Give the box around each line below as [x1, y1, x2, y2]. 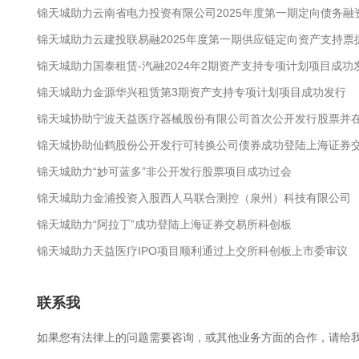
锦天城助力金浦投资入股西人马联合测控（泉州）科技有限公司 [36, 192, 351, 204]
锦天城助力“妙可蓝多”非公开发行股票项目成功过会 [36, 165, 292, 178]
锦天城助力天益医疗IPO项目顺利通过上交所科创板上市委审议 [36, 244, 348, 257]
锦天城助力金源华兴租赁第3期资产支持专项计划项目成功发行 [36, 86, 346, 99]
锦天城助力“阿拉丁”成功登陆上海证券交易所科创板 [36, 218, 292, 231]
